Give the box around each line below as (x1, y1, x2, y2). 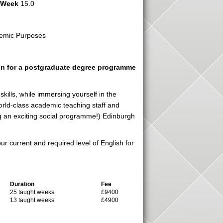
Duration (9, 181, 34, 188)
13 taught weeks (9, 197, 54, 204)
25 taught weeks (9, 189, 54, 196)
